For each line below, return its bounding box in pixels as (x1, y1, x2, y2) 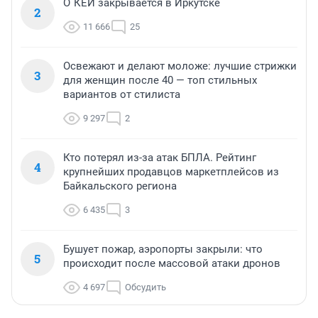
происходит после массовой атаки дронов (63, 256, 280, 270)
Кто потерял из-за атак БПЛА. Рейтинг (63, 150, 256, 164)
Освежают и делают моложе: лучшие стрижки (63, 59, 297, 72)
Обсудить (125, 281, 166, 292)
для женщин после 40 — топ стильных (63, 73, 257, 87)
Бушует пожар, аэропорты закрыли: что (63, 242, 263, 256)
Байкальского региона (63, 179, 177, 192)
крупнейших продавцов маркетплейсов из (63, 165, 279, 178)
